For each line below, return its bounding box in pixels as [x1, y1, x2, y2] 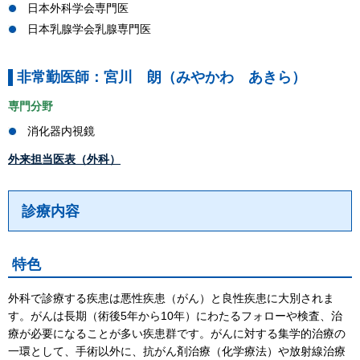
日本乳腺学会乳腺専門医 [27, 22, 151, 36]
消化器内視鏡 [27, 125, 95, 138]
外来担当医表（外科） [8, 153, 121, 166]
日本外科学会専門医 [27, 2, 129, 15]
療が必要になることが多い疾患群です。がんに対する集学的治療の [8, 327, 346, 341]
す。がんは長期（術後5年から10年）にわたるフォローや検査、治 [8, 309, 342, 323]
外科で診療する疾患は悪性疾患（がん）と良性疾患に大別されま [8, 292, 334, 305]
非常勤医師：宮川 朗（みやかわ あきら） [17, 68, 306, 85]
